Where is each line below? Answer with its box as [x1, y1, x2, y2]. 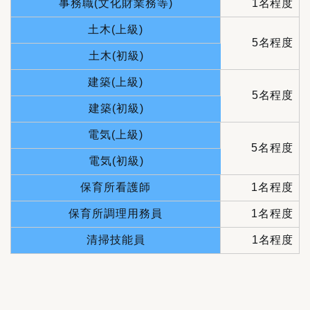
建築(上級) [88, 75, 143, 88]
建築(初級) [88, 102, 144, 114]
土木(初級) [88, 49, 144, 62]
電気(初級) [88, 154, 144, 167]
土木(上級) [88, 23, 143, 35]
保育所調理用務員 [69, 207, 163, 219]
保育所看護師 [80, 181, 151, 193]
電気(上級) [88, 128, 143, 140]
